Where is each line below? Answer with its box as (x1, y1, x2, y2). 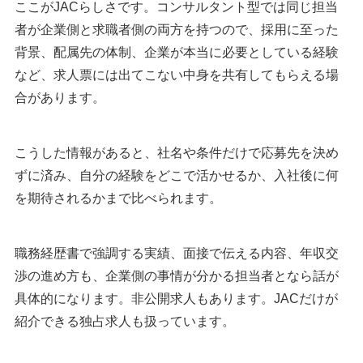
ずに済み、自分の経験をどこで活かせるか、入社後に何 (15, 169, 339, 183)
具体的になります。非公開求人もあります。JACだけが (15, 292, 338, 306)
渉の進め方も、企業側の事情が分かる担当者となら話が (15, 269, 339, 284)
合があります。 (15, 91, 105, 105)
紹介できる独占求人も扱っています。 (15, 314, 235, 329)
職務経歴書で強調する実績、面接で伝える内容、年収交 (15, 246, 339, 261)
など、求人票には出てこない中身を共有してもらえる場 (15, 68, 339, 83)
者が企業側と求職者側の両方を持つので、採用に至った (15, 23, 339, 37)
